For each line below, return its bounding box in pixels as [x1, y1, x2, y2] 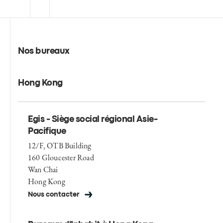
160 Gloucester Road [28, 152, 94, 163]
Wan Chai [28, 164, 58, 175]
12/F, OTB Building [28, 140, 92, 151]
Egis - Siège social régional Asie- [28, 115, 157, 123]
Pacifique [28, 127, 66, 135]
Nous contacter [28, 191, 80, 198]
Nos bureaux [18, 47, 70, 55]
